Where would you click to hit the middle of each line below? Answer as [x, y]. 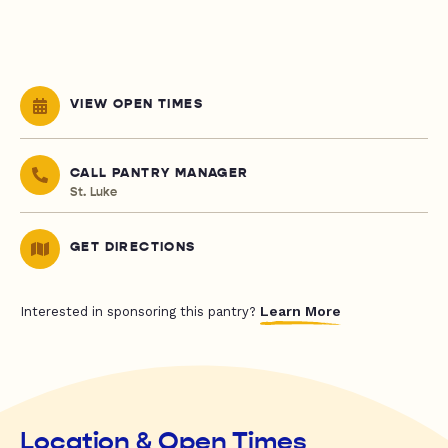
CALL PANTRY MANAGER [159, 173]
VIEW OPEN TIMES [136, 104]
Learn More [300, 311]
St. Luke [94, 192]
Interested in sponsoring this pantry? [140, 312]
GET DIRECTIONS [133, 247]
